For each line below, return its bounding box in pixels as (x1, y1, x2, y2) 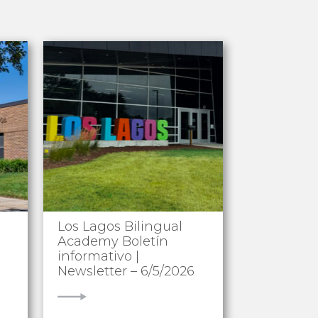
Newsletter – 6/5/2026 (57, 263, 194, 280)
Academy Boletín (57, 234, 168, 250)
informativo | (57, 248, 139, 265)
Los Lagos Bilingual (57, 219, 182, 235)
